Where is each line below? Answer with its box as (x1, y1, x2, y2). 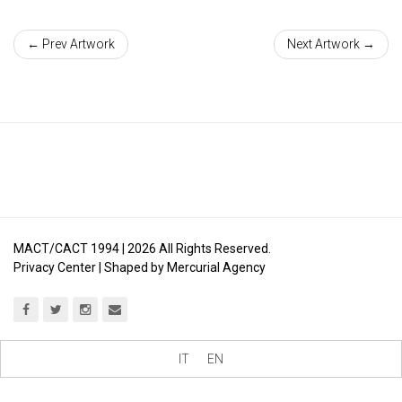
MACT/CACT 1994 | (13, 240, 127, 256)
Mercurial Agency (167, 259, 266, 275)
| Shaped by (96, 259, 167, 275)
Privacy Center (13, 259, 96, 275)
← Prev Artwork (27, 37, 115, 52)
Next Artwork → (287, 37, 375, 52)
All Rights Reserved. (156, 240, 271, 256)
